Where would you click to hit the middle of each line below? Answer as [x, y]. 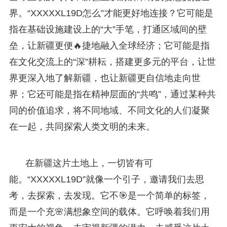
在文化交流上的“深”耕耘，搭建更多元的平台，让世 [112, 62]
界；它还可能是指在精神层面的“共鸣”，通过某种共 [112, 94]
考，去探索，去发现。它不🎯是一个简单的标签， [109, 195]
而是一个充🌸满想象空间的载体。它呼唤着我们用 [109, 212]
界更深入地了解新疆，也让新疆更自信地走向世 [105, 78]
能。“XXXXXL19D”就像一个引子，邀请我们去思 [106, 179]
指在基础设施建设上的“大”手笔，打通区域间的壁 [108, 29]
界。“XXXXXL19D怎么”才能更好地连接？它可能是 [111, 13]
